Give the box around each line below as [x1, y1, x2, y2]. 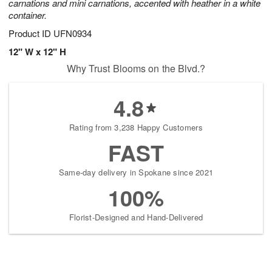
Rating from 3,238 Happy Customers [69, 121, 203, 134]
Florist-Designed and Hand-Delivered [69, 211, 203, 223]
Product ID [8, 27, 53, 40]
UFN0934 [53, 27, 92, 40]
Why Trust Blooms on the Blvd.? [66, 61, 206, 76]
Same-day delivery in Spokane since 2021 [58, 166, 214, 178]
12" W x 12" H [8, 45, 66, 59]
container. [8, 8, 47, 22]
